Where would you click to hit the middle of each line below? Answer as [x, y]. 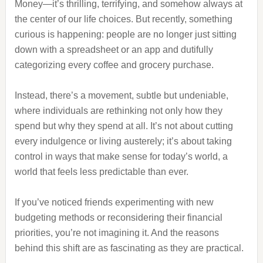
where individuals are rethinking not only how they [118, 111]
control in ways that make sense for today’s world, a [121, 156]
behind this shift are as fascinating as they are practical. [129, 248]
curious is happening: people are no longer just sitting [125, 34]
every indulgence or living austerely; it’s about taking [123, 141]
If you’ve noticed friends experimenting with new [114, 202]
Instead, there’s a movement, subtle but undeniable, [121, 95]
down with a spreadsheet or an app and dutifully [114, 50]
